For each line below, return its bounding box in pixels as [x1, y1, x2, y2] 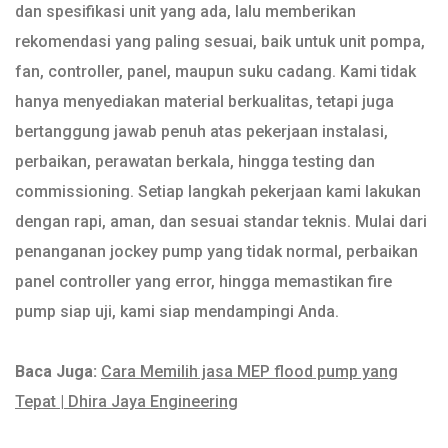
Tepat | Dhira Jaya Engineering [15, 392, 238, 412]
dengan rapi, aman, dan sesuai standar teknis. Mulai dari [15, 212, 427, 232]
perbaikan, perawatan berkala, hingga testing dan [15, 152, 375, 172]
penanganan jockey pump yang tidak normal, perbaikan [15, 242, 418, 262]
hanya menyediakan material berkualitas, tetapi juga [15, 92, 394, 112]
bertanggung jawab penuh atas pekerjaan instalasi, [15, 122, 388, 142]
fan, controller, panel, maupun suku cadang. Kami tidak [15, 62, 416, 82]
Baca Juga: [15, 362, 97, 382]
